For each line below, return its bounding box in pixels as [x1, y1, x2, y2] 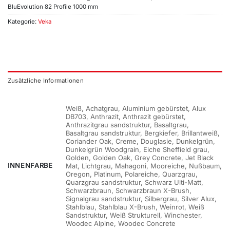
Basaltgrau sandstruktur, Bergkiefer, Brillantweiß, [66, 128, 220, 137]
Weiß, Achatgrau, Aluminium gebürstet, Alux [66, 104, 206, 112]
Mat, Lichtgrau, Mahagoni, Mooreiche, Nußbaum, [66, 161, 222, 170]
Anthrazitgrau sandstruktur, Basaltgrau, [66, 120, 189, 129]
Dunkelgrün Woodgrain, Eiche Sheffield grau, [66, 145, 210, 154]
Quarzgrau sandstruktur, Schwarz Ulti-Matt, [66, 178, 204, 186]
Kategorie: [8, 18, 38, 26]
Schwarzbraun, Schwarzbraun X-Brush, [66, 186, 192, 195]
